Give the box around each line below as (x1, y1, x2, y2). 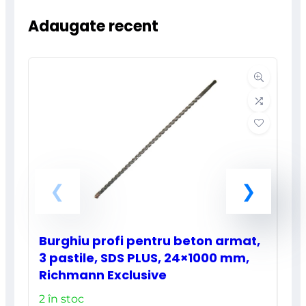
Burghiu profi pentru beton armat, (39, 232, 261, 249)
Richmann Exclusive (39, 266, 167, 283)
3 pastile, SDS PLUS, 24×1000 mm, (39, 249, 250, 266)
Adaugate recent (28, 15, 159, 37)
